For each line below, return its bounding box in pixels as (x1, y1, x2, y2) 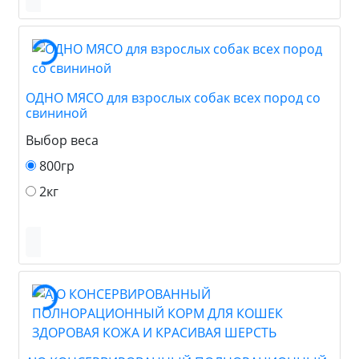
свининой (26, 103, 87, 122)
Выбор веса (26, 131, 99, 149)
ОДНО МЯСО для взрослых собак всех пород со (26, 88, 321, 107)
